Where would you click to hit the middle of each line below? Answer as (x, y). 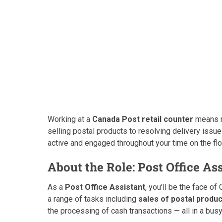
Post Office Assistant (105, 187)
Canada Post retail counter (143, 119)
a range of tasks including (93, 199)
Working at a (70, 119)
